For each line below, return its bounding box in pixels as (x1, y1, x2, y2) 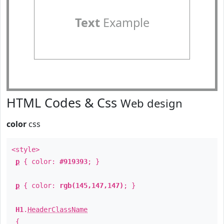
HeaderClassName (27, 205, 87, 213)
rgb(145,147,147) (59, 181, 123, 189)
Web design (120, 95, 182, 110)
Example (99, 14, 149, 30)
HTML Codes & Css (6, 94, 120, 111)
